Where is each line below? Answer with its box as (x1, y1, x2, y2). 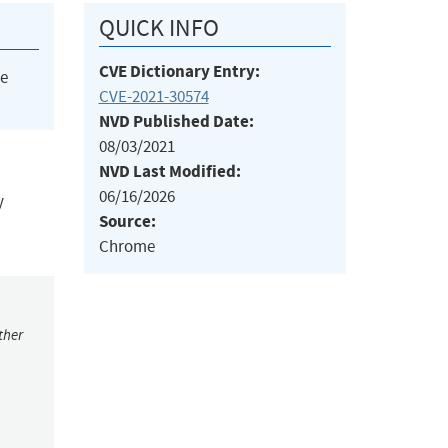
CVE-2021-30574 (98, 86, 209, 108)
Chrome (98, 236, 155, 258)
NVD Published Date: (98, 110, 254, 134)
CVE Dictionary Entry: (98, 60, 260, 84)
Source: (98, 210, 156, 234)
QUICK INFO (98, 13, 219, 44)
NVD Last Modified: (98, 160, 241, 184)
